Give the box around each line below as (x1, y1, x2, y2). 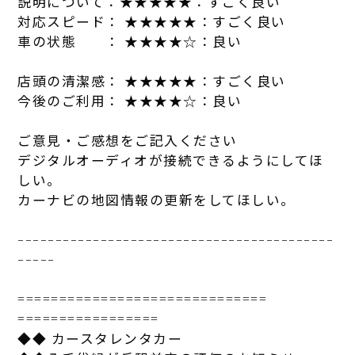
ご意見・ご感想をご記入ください (17, 132, 238, 150)
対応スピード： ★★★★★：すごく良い (17, 13, 286, 31)
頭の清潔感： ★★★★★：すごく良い (32, 72, 286, 90)
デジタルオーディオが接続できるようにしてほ (17, 151, 324, 170)
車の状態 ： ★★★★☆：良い (17, 32, 242, 51)
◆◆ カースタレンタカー (17, 330, 183, 348)
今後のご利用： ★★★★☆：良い (17, 92, 242, 110)
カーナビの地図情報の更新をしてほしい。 (17, 191, 296, 209)
